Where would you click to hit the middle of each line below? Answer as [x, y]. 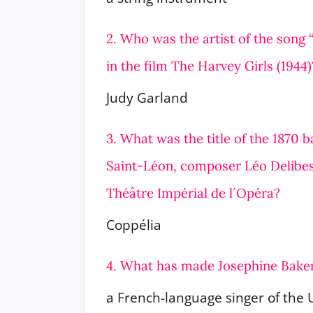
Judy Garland [147, 97]
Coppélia [134, 224]
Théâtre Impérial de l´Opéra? [193, 192]
